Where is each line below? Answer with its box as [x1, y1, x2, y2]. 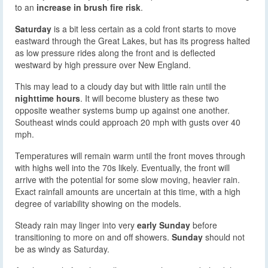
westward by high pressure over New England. [15, 58, 191, 71]
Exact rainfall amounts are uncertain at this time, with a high [15, 185, 240, 197]
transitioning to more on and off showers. [15, 230, 172, 243]
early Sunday [135, 218, 190, 231]
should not [203, 230, 245, 243]
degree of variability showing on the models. [15, 197, 181, 209]
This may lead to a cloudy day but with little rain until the [15, 80, 226, 92]
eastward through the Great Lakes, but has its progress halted [15, 34, 250, 47]
